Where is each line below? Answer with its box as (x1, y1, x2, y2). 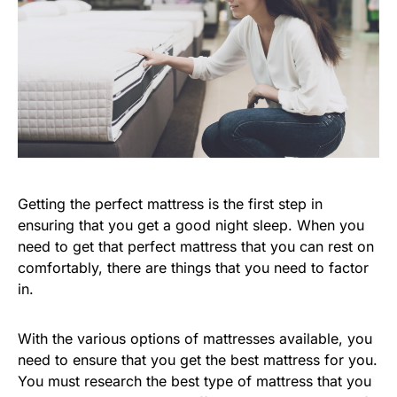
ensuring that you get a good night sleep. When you (18, 216, 364, 234)
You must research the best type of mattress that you (18, 372, 371, 390)
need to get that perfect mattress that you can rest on (18, 237, 374, 255)
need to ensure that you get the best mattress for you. (18, 351, 378, 369)
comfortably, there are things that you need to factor (18, 259, 369, 276)
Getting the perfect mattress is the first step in (18, 195, 323, 213)
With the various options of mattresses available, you (18, 330, 372, 347)
